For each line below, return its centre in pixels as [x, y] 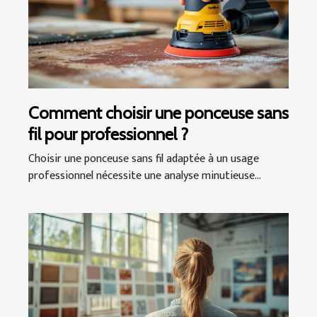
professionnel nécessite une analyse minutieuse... [145, 176]
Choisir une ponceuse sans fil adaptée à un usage [144, 159]
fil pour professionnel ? [108, 134]
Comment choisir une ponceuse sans [158, 113]
